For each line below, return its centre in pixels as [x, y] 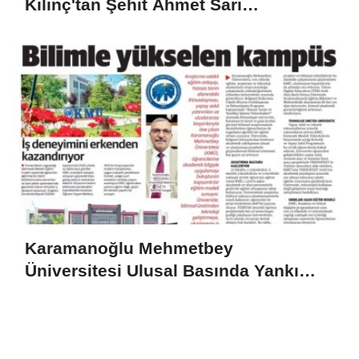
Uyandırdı [64, 293]
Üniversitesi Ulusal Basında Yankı [162, 271]
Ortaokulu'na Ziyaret [107, 27]
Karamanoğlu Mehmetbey [129, 248]
